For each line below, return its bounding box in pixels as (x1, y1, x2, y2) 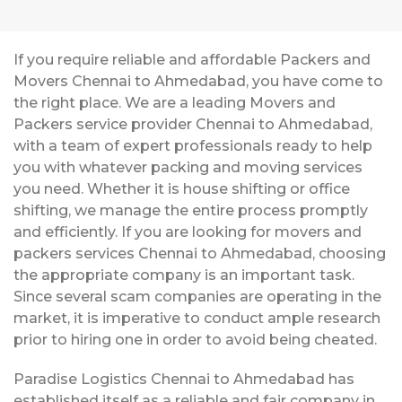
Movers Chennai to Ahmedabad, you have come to (13, 72, 383, 90)
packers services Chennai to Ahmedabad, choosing (13, 244, 386, 262)
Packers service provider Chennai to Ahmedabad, (13, 115, 372, 133)
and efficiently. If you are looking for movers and (13, 223, 362, 240)
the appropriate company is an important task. (13, 266, 354, 284)
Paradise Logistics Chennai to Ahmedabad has (13, 370, 354, 388)
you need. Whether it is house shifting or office (13, 179, 350, 197)
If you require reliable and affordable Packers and (13, 50, 371, 68)
